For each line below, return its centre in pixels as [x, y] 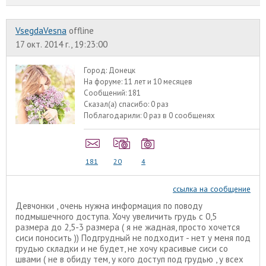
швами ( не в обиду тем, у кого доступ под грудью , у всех [129, 259]
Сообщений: [106, 93]
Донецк [122, 71]
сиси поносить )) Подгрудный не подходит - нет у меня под [133, 237]
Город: [96, 71]
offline [81, 31]
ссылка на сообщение [212, 189]
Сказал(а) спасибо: [118, 104]
